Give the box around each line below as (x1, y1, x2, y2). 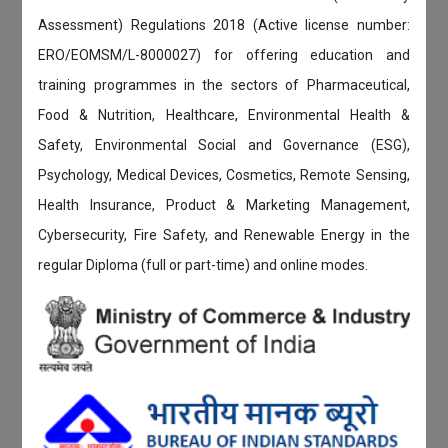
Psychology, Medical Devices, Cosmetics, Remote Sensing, (38, 167, 410, 184)
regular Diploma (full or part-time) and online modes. (38, 257, 369, 274)
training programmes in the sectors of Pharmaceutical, (38, 77, 410, 94)
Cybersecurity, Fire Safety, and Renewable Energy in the (38, 227, 410, 244)
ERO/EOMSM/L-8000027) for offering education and (38, 47, 410, 64)
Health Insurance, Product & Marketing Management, (38, 197, 410, 214)
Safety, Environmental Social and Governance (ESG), (38, 137, 410, 154)
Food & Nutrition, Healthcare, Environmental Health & (38, 107, 410, 124)
